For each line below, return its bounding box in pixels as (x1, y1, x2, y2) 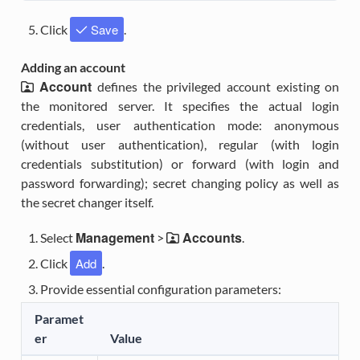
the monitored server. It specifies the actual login (20, 98, 340, 114)
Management (75, 228, 154, 247)
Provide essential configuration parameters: (39, 281, 281, 297)
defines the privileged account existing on (92, 79, 340, 95)
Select (39, 230, 76, 246)
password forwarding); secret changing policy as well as (20, 175, 340, 191)
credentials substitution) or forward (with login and (20, 156, 340, 172)
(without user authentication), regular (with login (20, 137, 340, 153)
